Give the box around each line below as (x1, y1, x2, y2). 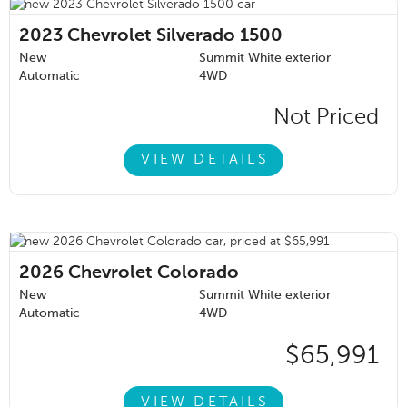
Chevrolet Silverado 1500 (67, 26, 283, 45)
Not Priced (273, 105, 379, 128)
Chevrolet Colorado (68, 263, 239, 283)
